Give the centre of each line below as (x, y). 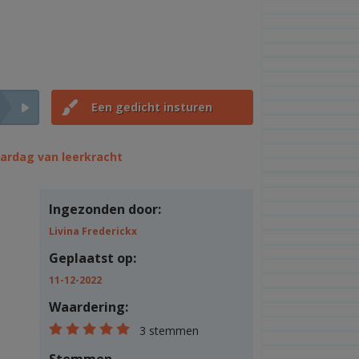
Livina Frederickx (93, 231)
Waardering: (88, 307)
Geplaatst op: (92, 258)
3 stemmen (169, 331)
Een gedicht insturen (151, 107)
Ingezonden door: (105, 209)
